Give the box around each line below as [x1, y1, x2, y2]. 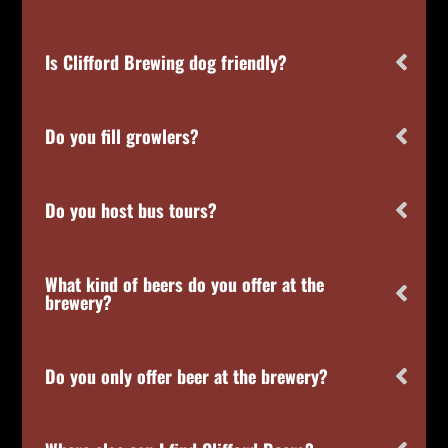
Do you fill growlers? [45, 122, 200, 149]
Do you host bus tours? [45, 196, 218, 223]
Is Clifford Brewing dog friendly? [45, 48, 288, 75]
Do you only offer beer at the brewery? [45, 362, 329, 389]
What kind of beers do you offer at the [45, 270, 325, 297]
